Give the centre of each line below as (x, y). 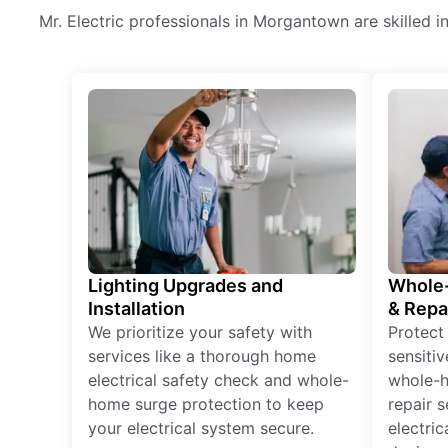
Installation (136, 308)
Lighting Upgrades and (185, 285)
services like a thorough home (202, 355)
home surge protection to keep (206, 403)
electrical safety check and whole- (218, 379)
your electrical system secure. (201, 427)
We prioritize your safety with (200, 331)
